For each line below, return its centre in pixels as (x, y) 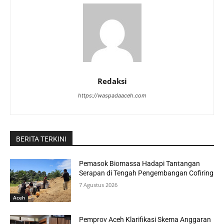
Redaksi (112, 81)
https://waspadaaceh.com (112, 96)
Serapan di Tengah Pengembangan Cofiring (146, 173)
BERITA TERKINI (41, 139)
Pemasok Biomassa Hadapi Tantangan (140, 164)
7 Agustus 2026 (98, 185)
